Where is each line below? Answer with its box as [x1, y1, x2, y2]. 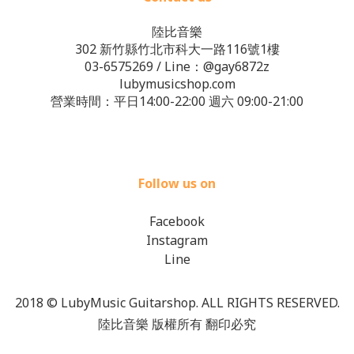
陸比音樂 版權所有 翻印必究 [98, 315, 256, 333]
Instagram [146, 232, 208, 249]
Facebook [149, 213, 205, 230]
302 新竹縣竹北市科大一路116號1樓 [74, 40, 280, 58]
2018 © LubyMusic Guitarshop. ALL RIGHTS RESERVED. [14, 294, 340, 311]
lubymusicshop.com [119, 75, 235, 92]
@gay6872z [203, 58, 269, 75]
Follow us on [138, 175, 216, 192]
